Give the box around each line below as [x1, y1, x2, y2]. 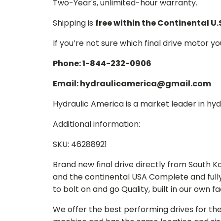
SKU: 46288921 [53, 138, 107, 150]
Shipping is [53, 17, 95, 29]
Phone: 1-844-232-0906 [53, 57, 151, 69]
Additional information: [53, 118, 140, 130]
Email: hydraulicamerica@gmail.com [53, 77, 211, 89]
